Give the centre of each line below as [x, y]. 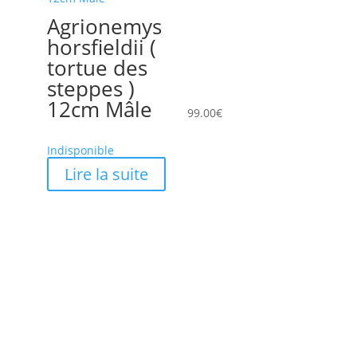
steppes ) [90, 88]
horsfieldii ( [101, 47]
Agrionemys [104, 26]
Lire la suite [106, 174]
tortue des [97, 67]
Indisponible [80, 150]
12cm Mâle [99, 109]
